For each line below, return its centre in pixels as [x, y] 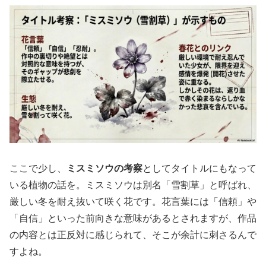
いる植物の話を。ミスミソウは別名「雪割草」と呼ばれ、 [133, 185]
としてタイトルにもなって [199, 168]
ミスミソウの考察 [104, 168]
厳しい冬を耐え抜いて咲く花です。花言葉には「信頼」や [133, 202]
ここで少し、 [38, 168]
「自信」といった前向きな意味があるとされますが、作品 [133, 218]
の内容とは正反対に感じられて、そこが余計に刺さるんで [133, 235]
